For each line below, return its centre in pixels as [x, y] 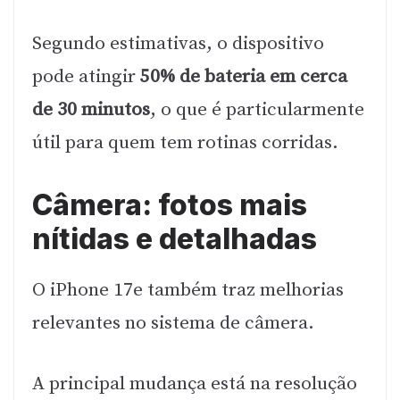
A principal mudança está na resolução [195, 384]
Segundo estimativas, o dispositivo [178, 44]
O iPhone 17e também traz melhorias [188, 290]
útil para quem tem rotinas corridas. [185, 143]
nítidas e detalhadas [175, 238]
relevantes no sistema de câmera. [173, 323]
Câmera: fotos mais [170, 204]
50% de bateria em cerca [244, 77]
